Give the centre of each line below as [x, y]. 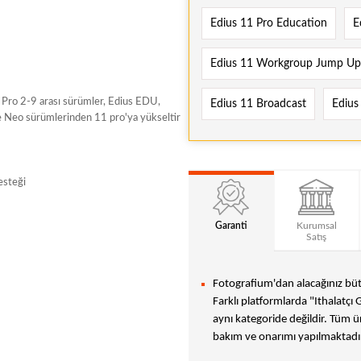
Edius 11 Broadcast [258, 104]
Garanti [231, 226]
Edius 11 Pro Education [269, 24]
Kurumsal [316, 226]
